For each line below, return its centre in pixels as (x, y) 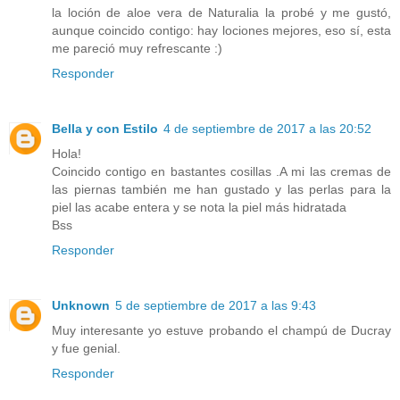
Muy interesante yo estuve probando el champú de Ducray (221, 331)
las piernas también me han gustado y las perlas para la (221, 190)
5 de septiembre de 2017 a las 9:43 (216, 306)
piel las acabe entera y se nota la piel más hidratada (199, 208)
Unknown (81, 306)
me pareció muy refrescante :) (137, 49)
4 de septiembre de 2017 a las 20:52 (267, 129)
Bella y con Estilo (105, 129)
